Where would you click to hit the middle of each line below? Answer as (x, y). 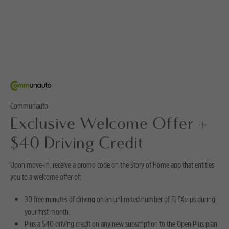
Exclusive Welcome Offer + (109, 125)
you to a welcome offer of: (46, 177)
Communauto (29, 106)
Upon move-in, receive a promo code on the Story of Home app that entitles (112, 165)
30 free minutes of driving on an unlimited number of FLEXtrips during (120, 199)
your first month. (47, 212)
